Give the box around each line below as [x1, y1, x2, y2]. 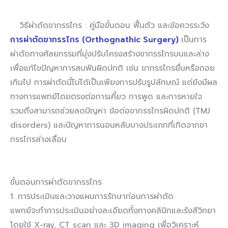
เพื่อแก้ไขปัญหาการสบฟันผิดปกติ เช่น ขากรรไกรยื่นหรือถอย [10, 62, 215, 74]
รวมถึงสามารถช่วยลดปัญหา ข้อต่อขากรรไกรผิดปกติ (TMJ [10, 104, 210, 117]
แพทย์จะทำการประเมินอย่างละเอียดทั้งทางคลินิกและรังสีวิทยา [10, 205, 216, 217]
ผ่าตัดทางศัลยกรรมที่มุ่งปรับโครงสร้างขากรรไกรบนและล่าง [10, 47, 209, 60]
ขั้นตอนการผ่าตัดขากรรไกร [10, 176, 102, 189]
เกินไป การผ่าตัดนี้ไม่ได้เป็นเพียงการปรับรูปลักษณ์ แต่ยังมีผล [10, 76, 217, 89]
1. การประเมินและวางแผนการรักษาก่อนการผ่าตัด [10, 190, 174, 203]
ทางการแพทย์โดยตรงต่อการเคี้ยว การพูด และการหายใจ [10, 90, 202, 103]
